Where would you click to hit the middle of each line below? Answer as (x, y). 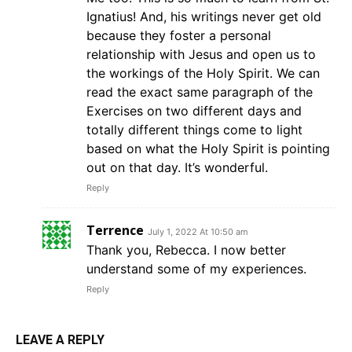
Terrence (115, 230)
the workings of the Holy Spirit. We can (203, 73)
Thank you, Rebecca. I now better (186, 249)
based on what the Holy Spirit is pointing (208, 148)
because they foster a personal (179, 35)
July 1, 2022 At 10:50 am (198, 231)
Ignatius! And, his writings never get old (204, 16)
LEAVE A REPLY (60, 339)
